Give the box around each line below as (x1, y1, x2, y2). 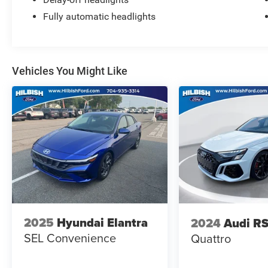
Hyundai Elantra (57, 214, 148, 232)
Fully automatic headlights (43, 11, 156, 23)
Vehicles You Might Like (12, 65, 127, 78)
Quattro (191, 229, 232, 247)
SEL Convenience (24, 229, 116, 247)
